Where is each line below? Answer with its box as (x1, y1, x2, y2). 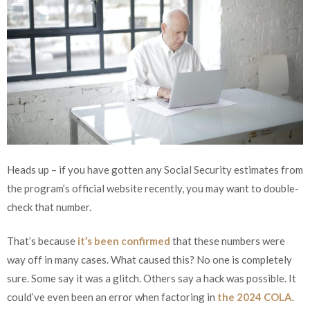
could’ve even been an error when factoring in (7, 291, 217, 303)
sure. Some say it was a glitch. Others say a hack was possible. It (7, 272, 296, 284)
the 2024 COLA (217, 291, 292, 303)
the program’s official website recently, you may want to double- (7, 181, 299, 194)
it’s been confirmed (77, 235, 170, 247)
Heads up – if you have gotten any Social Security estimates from (7, 163, 303, 176)
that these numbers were (170, 235, 285, 247)
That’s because (7, 235, 77, 247)
